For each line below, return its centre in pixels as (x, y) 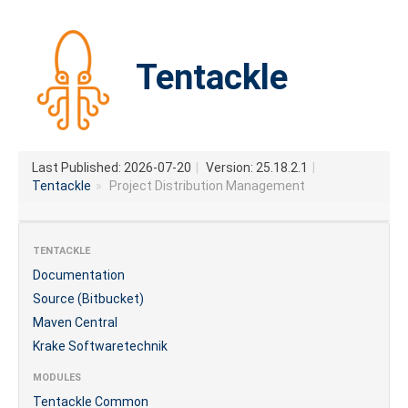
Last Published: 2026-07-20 (112, 168)
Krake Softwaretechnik (100, 346)
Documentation (79, 275)
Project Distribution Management (207, 186)
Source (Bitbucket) (88, 299)
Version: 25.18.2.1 (257, 168)
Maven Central (75, 322)
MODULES (57, 377)
